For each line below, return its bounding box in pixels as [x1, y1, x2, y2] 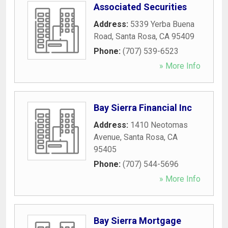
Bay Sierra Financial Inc [94, 102, 192, 113]
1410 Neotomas [130, 120, 188, 130]
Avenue [94, 132, 120, 142]
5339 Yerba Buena [130, 19, 194, 29]
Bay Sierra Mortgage [94, 215, 181, 226]
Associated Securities [94, 1, 187, 12]
